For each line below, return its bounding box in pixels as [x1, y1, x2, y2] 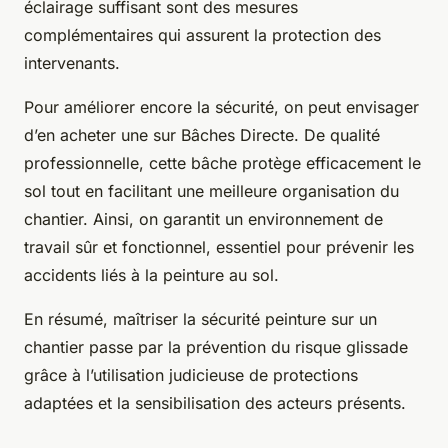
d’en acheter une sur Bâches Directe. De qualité [24, 125, 380, 146]
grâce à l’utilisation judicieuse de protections [24, 365, 358, 386]
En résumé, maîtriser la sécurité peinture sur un [24, 309, 377, 330]
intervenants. [24, 53, 120, 74]
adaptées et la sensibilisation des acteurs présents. [24, 393, 406, 414]
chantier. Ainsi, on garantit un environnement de [24, 209, 383, 230]
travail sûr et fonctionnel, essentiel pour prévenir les [24, 237, 414, 258]
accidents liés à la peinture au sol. [24, 265, 279, 286]
